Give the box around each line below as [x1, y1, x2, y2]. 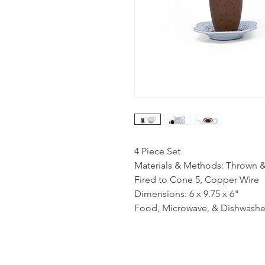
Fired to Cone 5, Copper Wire [134, 174, 259, 185]
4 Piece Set [134, 146, 180, 157]
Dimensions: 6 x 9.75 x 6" [134, 188, 239, 199]
